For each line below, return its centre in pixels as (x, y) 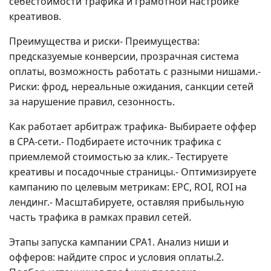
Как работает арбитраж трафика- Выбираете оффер (133, 126)
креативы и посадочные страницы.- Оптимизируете (133, 172)
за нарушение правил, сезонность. (92, 102)
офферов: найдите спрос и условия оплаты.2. (116, 257)
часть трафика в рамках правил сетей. (100, 217)
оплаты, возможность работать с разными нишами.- (135, 71)
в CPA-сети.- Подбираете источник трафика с (115, 142)
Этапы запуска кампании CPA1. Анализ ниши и (119, 242)
